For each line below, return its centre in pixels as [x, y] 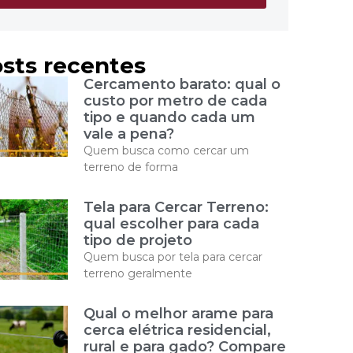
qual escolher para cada [171, 224]
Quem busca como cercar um [166, 150]
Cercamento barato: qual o [182, 84]
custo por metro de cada [175, 101]
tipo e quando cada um [169, 117]
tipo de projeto [138, 240]
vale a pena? [129, 134]
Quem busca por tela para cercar [173, 257]
